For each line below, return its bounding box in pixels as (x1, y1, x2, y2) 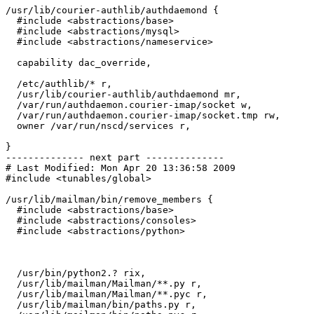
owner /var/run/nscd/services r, (6, 121, 17, 132)
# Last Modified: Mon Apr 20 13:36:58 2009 (6, 163, 235, 174)
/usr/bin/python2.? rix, (6, 268, 17, 279)
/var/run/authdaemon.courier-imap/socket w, (6, 100, 17, 111)
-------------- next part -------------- (6, 152, 224, 163)
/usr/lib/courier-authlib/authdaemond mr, (6, 89, 17, 100)
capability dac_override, (6, 57, 17, 69)
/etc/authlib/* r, (6, 78, 17, 90)
